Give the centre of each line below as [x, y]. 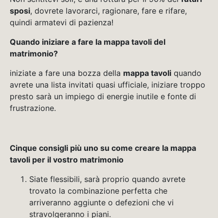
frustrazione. [33, 108]
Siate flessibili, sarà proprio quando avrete [107, 179]
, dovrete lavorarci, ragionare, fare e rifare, [109, 11]
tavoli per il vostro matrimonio [67, 160]
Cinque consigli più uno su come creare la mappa [103, 148]
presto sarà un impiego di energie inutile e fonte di [103, 97]
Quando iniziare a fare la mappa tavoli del [88, 42]
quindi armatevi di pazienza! [62, 23]
